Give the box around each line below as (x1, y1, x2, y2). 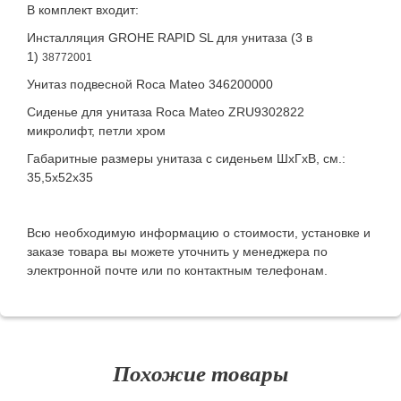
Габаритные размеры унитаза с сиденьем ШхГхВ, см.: (27, 151, 346, 166)
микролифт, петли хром (27, 124, 166, 139)
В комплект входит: (27, 3, 139, 18)
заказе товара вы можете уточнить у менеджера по (27, 244, 328, 260)
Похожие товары (113, 357, 288, 389)
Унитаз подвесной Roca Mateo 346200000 (27, 77, 273, 92)
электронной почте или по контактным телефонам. (27, 263, 328, 278)
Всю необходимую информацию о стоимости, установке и (27, 226, 371, 241)
